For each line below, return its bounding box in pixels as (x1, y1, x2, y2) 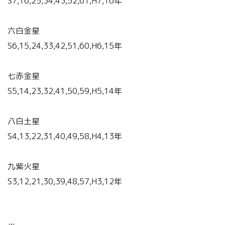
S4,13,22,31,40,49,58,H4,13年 (8, 131, 122, 142)
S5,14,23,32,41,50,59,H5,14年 (8, 85, 122, 97)
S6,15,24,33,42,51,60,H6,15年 (8, 40, 122, 52)
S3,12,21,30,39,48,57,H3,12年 (8, 176, 122, 187)
